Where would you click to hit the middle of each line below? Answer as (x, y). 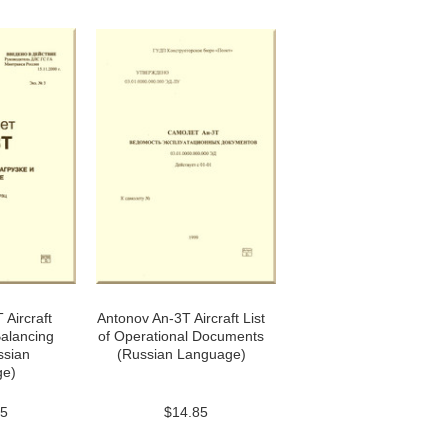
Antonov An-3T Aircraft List (181, 318)
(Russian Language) (181, 354)
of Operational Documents (181, 336)
